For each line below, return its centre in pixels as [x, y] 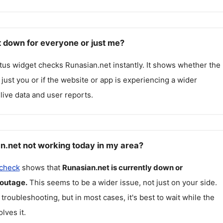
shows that [41, 167]
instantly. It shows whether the [166, 65]
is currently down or [147, 167]
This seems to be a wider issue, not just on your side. [123, 182]
